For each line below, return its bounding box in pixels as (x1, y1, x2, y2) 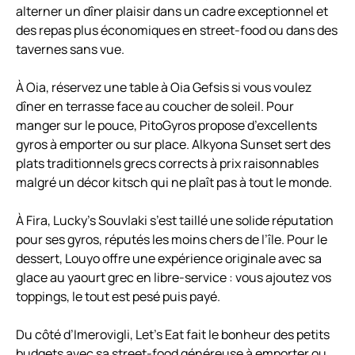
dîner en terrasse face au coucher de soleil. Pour (16, 97, 294, 116)
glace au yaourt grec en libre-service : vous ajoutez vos (16, 269, 331, 287)
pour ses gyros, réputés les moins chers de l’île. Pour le (16, 231, 327, 249)
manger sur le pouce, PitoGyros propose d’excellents (16, 116, 317, 135)
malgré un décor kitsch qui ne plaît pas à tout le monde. (16, 174, 332, 192)
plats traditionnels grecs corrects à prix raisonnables (16, 155, 319, 173)
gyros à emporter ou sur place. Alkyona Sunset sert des (16, 136, 330, 154)
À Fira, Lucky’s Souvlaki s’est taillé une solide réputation (16, 212, 334, 230)
